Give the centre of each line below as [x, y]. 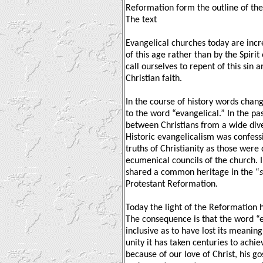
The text [141, 20]
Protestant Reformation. [172, 184]
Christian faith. [154, 78]
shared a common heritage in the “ [193, 172]
